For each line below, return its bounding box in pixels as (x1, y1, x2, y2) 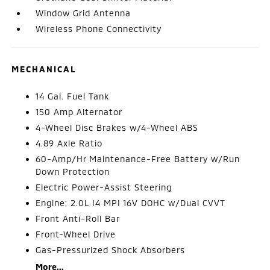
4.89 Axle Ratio (36, 137, 103, 148)
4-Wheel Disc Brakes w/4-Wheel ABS (36, 122, 199, 133)
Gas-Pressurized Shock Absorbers (36, 244, 186, 255)
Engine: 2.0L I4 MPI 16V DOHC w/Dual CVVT (36, 197, 226, 208)
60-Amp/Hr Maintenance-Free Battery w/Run (36, 153, 240, 164)
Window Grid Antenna (36, 7, 131, 18)
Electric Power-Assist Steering (36, 181, 172, 192)
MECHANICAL (11, 63, 77, 74)
